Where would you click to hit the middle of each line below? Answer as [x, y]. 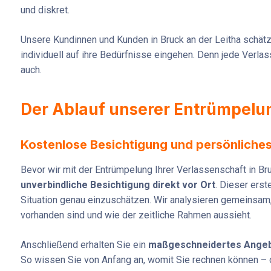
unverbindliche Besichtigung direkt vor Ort [118, 185]
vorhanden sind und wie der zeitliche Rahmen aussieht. [136, 215]
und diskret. [45, 10]
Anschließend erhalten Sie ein [84, 245]
